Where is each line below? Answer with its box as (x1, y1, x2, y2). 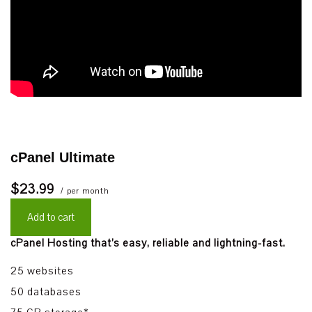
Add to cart (27, 210, 75, 224)
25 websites (10, 264, 74, 278)
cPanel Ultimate (10, 150, 115, 165)
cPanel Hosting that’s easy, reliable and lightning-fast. (10, 236, 286, 250)
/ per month (58, 185, 109, 196)
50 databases (10, 285, 81, 299)
